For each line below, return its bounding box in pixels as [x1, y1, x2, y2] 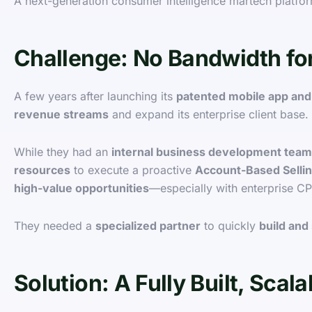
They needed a [14, 219, 95, 233]
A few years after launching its [14, 89, 176, 104]
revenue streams [14, 107, 109, 122]
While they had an [14, 145, 111, 159]
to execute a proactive [70, 163, 195, 178]
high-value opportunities [14, 181, 149, 196]
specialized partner [95, 219, 201, 233]
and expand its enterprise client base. [109, 107, 309, 122]
